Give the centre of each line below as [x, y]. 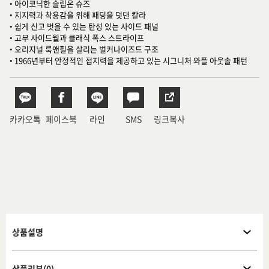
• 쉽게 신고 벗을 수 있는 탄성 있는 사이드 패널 [84, 26]
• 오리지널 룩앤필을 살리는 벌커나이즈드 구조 [84, 49]
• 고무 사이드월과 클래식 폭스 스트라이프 [77, 38]
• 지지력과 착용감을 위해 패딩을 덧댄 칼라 [78, 15]
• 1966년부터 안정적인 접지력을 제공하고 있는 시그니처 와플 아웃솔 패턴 [128, 60]
